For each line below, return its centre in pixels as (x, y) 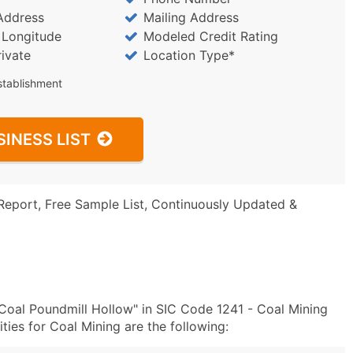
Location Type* (189, 55)
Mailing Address (191, 17)
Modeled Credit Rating (210, 36)
